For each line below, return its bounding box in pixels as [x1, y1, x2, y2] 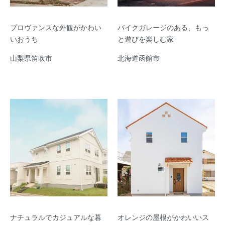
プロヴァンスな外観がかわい [10, 22, 101, 32]
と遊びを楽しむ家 [118, 33, 174, 44]
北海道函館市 [118, 52, 160, 63]
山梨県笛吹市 [10, 52, 52, 63]
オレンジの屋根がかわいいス [118, 211, 209, 222]
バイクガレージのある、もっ [118, 22, 209, 32]
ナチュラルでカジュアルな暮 [10, 211, 101, 222]
